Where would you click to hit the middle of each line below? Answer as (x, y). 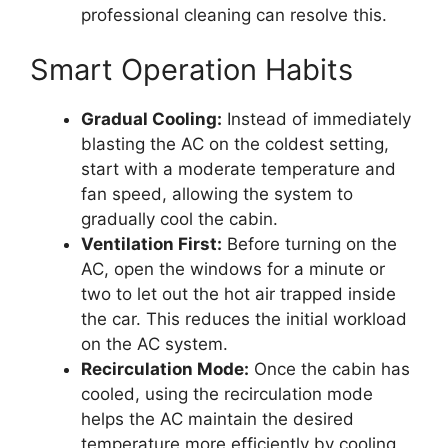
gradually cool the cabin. (179, 219)
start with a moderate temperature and (238, 169)
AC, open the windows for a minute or (233, 269)
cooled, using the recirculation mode (227, 394)
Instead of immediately (316, 119)
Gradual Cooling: (151, 119)
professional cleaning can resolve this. (234, 14)
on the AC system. (154, 344)
